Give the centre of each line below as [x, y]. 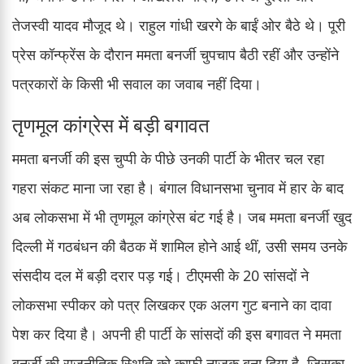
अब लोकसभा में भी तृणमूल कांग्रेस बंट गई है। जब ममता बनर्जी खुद [182, 217]
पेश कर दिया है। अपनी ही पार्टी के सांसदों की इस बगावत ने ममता [177, 334]
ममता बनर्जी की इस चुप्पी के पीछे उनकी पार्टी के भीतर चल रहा [168, 158]
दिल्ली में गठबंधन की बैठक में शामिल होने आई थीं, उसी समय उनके [180, 246]
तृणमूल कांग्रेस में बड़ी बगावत [111, 124]
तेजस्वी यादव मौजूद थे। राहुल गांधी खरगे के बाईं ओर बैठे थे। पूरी [179, 25]
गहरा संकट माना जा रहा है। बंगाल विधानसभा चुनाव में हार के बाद [178, 187]
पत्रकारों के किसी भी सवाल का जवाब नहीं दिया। [137, 83]
